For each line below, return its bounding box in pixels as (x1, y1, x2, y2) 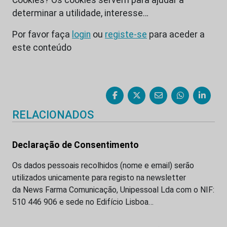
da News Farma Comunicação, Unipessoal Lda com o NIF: (12, 184, 214, 195)
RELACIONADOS (12, 108, 94, 121)
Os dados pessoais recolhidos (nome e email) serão (12, 160, 194, 170)
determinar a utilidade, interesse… (12, 8, 148, 18)
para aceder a (147, 29, 205, 40)
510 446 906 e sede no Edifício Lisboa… (12, 197, 154, 207)
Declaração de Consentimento (12, 139, 139, 150)
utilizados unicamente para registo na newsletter (12, 172, 186, 182)
